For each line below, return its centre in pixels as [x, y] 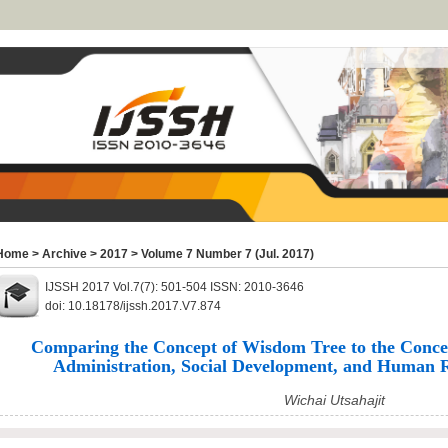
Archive [64, 254]
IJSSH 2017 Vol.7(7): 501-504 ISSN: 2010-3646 [174, 287]
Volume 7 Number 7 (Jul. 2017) [227, 254]
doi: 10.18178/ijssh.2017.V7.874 [133, 306]
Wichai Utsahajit [334, 400]
